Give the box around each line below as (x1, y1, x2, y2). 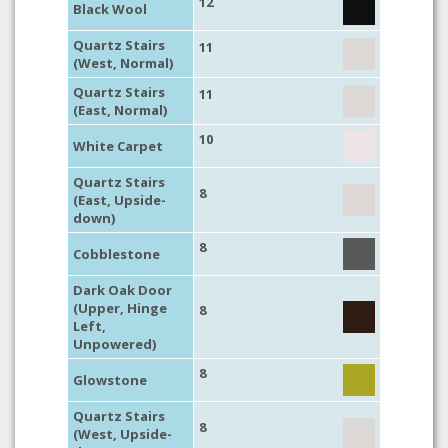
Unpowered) (73, 335, 156, 353)
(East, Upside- (73, 191, 166, 209)
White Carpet (73, 137, 163, 155)
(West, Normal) (73, 54, 173, 72)
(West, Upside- (73, 425, 172, 443)
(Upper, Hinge (73, 299, 167, 317)
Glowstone (73, 371, 147, 389)
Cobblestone (73, 245, 160, 263)
